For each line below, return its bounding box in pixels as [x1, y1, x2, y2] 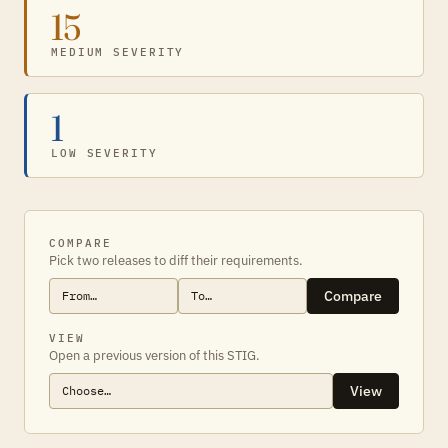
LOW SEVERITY [51, 146, 158, 160]
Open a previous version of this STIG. [49, 347, 260, 364]
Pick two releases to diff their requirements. [49, 252, 303, 269]
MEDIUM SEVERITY [51, 45, 185, 59]
